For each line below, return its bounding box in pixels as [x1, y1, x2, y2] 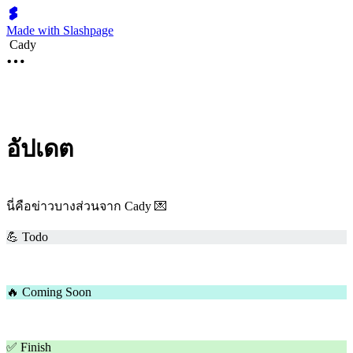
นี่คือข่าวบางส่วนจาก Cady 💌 [6, 199, 167, 213]
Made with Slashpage [6, 24, 113, 37]
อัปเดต [6, 136, 73, 162]
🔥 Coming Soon [6, 284, 91, 299]
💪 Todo [6, 229, 48, 243]
